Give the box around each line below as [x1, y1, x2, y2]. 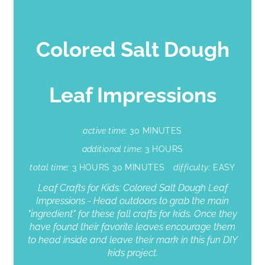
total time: [30, 162, 70, 172]
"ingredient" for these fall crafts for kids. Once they [28, 208, 237, 219]
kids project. [107, 247, 158, 258]
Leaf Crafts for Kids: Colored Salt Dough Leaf [37, 182, 228, 193]
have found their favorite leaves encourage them [30, 221, 235, 232]
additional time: [82, 144, 143, 154]
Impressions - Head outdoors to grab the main [36, 195, 229, 206]
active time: [83, 125, 128, 135]
